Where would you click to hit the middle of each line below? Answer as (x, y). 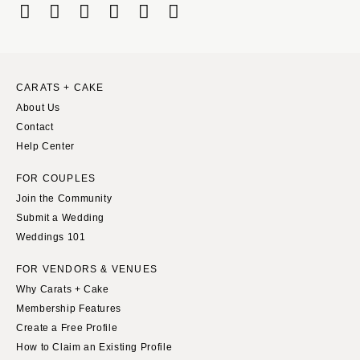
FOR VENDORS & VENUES (87, 270)
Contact (35, 127)
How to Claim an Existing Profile (94, 348)
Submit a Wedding (61, 218)
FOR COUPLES (56, 179)
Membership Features (69, 309)
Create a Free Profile (67, 328)
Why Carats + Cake (63, 290)
